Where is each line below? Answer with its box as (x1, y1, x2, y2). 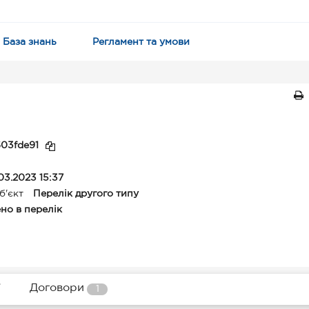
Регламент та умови (92, 38, 190, 46)
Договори (30, 282, 84, 293)
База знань (3, 38, 57, 46)
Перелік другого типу (33, 190, 139, 198)
